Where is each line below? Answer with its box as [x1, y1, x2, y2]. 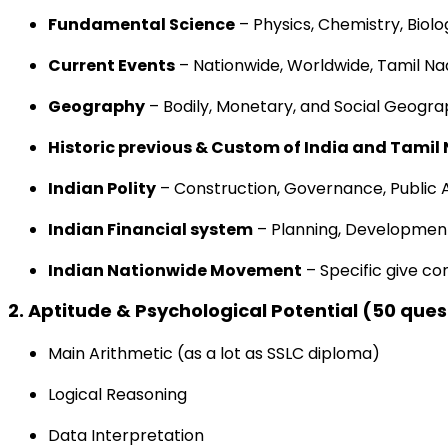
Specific [320, 259, 382, 282]
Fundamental [48, 13, 166, 36]
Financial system [107, 218, 253, 241]
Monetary [216, 95, 293, 118]
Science [166, 13, 235, 36]
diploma [308, 342, 372, 365]
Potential [271, 298, 358, 323]
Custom [211, 136, 280, 159]
